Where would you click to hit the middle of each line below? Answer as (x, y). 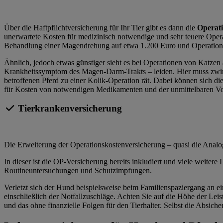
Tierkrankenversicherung (69, 109)
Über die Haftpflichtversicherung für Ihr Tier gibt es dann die (101, 27)
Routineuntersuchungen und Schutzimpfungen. (78, 171)
